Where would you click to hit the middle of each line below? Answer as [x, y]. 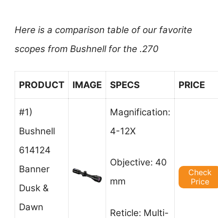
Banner [34, 169]
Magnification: [140, 112]
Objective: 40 [138, 163]
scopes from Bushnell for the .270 [87, 49]
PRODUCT [42, 85]
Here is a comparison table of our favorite [103, 30]
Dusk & [34, 188]
